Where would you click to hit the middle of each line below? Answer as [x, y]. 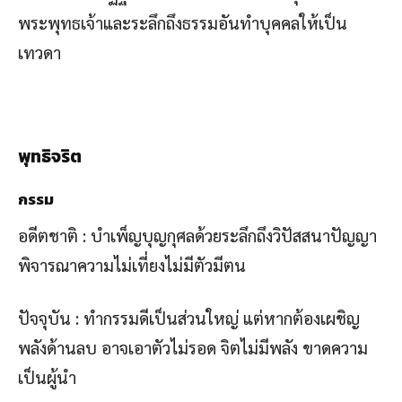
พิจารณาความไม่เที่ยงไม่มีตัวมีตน [132, 264]
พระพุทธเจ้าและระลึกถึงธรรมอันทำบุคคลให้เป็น [183, 22]
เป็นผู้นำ [47, 376]
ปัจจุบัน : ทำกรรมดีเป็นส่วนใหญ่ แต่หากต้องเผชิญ [189, 317]
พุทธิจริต [50, 156]
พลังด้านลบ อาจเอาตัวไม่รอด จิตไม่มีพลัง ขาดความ [193, 347]
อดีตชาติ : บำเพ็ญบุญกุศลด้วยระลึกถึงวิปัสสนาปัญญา [197, 235]
